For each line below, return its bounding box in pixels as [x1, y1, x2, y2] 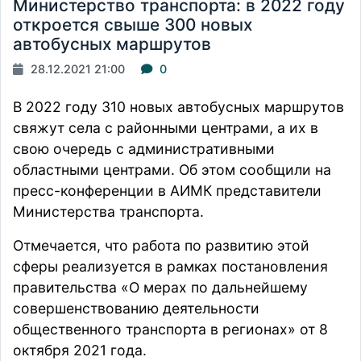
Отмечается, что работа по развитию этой [13, 237, 309, 255]
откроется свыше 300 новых [13, 15, 252, 35]
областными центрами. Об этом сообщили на [13, 161, 331, 179]
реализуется [62, 258, 151, 276]
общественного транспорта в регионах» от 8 [13, 321, 328, 338]
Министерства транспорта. [13, 203, 208, 221]
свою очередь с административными [13, 140, 275, 158]
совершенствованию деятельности [13, 300, 259, 317]
